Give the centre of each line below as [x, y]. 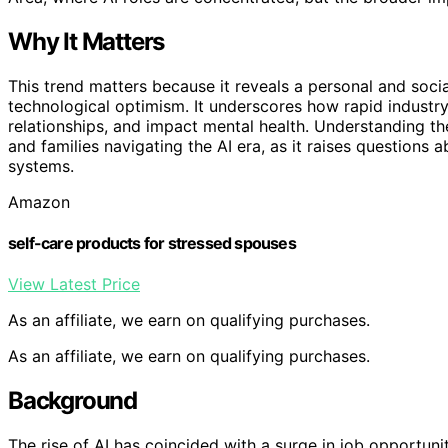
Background [72, 401]
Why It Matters [86, 41]
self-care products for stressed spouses [152, 242]
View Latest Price [74, 284]
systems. [41, 165]
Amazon [39, 201]
